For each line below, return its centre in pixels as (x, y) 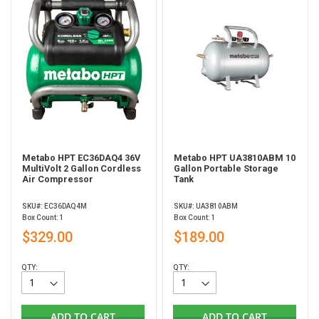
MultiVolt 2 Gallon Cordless (82, 169)
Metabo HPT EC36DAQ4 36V (81, 158)
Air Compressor (58, 179)
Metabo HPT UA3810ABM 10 (235, 158)
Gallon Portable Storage (226, 169)
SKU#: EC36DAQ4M (54, 206)
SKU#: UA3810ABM (206, 206)
